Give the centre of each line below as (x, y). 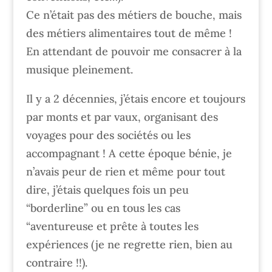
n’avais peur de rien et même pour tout (125, 172)
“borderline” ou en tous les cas (103, 208)
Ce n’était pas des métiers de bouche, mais (134, 15)
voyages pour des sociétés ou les (108, 135)
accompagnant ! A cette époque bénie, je (129, 153)
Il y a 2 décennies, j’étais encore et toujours (135, 99)
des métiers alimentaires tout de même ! (129, 33)
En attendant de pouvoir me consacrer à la (134, 51)
